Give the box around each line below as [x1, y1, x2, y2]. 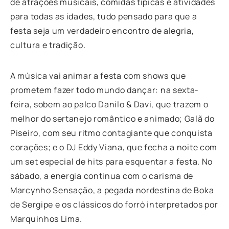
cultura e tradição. [10, 39, 86, 51]
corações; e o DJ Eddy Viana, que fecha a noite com [10, 141, 218, 153]
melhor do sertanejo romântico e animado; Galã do [10, 112, 215, 124]
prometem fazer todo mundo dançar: [10, 84, 159, 96]
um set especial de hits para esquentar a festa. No [10, 155, 213, 167]
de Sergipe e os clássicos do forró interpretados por [10, 198, 218, 210]
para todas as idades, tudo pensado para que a [10, 10, 197, 22]
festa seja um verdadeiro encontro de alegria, [10, 25, 194, 36]
